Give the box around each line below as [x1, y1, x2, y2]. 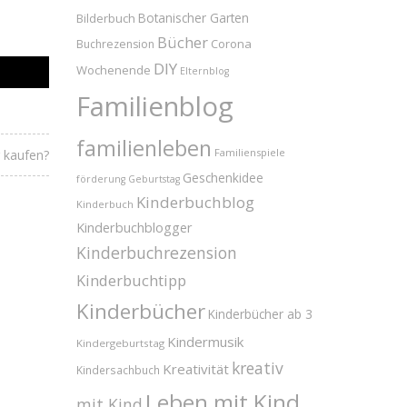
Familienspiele [213, 145, 285, 160]
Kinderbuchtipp [75, 270, 186, 292]
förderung [75, 173, 125, 186]
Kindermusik [166, 333, 243, 352]
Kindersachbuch [75, 362, 160, 378]
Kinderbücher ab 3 [207, 306, 313, 323]
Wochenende [75, 62, 151, 79]
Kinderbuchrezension [75, 242, 237, 264]
